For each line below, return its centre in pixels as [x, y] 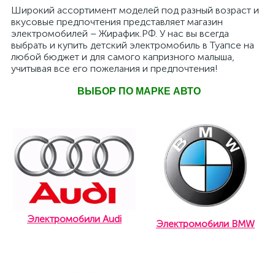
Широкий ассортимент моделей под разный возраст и [135, 10]
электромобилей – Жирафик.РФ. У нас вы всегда [120, 34]
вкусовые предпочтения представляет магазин [117, 22]
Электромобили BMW [205, 224]
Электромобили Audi [74, 219]
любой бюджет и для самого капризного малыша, [123, 57]
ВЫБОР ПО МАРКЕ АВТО [137, 91]
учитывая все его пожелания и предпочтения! [114, 69]
